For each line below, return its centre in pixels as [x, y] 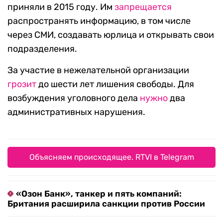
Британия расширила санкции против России [106, 204]
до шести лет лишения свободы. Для [115, 84]
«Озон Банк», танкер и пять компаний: [99, 194]
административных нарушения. [76, 112]
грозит [22, 84]
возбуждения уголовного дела [74, 98]
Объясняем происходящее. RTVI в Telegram [111, 157]
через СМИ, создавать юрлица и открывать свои [111, 35]
